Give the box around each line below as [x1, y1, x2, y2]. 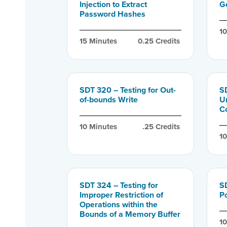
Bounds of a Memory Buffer [80, 208, 180, 220]
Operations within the [80, 198, 158, 210]
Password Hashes [80, 8, 145, 20]
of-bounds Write [80, 93, 138, 105]
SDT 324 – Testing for [80, 179, 158, 191]
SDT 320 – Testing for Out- [80, 84, 176, 96]
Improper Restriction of [80, 188, 163, 201]
